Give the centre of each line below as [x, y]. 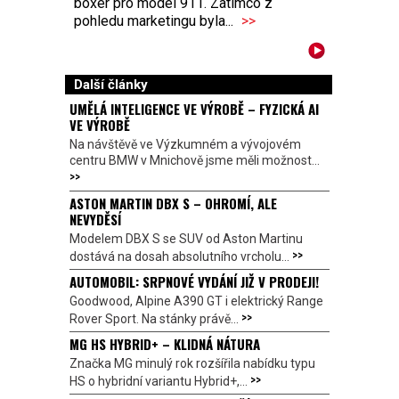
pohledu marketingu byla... [155, 21]
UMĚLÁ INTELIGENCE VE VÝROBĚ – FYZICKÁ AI [194, 109]
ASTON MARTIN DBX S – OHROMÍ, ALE [173, 204]
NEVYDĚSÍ [95, 220]
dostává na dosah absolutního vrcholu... [181, 257]
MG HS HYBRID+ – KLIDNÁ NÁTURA [165, 344]
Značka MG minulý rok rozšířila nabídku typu [192, 364]
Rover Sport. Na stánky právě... [155, 319]
